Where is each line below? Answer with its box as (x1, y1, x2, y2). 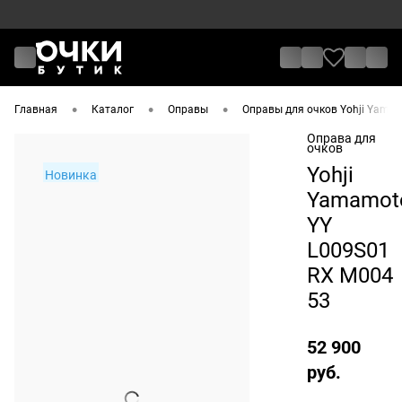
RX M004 (307, 263, 393, 289)
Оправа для (307, 131, 376, 146)
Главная (14, 103, 57, 117)
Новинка (45, 168, 97, 183)
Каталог (92, 103, 134, 117)
